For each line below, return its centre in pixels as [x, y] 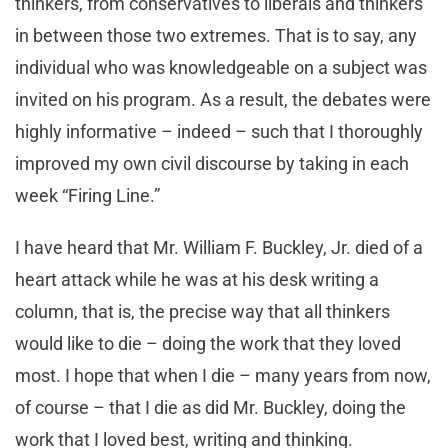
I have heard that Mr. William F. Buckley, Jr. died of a [219, 248]
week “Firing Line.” [87, 196]
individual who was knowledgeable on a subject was [221, 68]
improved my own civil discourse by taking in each [212, 164]
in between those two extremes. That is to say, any [216, 36]
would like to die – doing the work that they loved [208, 344]
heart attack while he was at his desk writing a [197, 280]
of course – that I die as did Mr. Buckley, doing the [210, 408]
